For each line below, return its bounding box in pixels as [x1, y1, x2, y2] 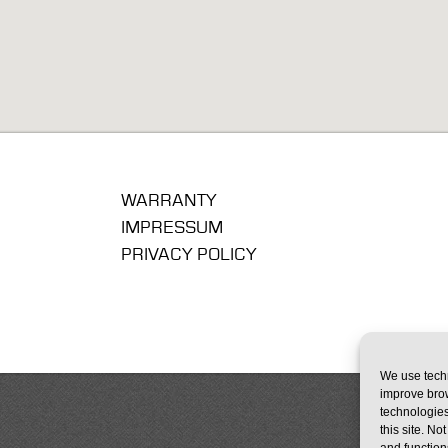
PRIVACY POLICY [121, 247, 256, 263]
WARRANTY [121, 193, 216, 209]
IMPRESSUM [121, 220, 223, 236]
